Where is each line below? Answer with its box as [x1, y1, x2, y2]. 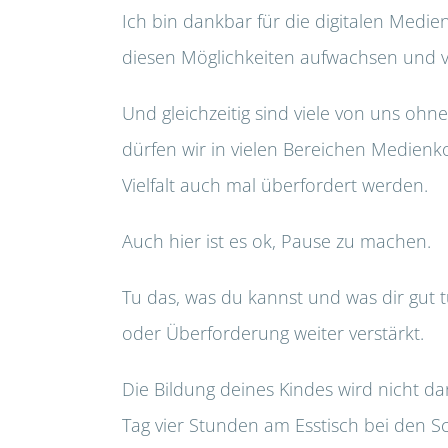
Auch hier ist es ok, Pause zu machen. [122, 229, 431, 254]
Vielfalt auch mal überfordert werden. [122, 173, 428, 198]
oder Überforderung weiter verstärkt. [122, 321, 424, 346]
